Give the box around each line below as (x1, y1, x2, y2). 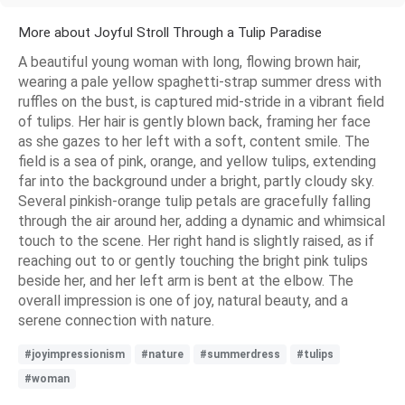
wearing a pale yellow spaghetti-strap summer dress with (18, 73, 381, 91)
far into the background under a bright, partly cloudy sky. (18, 173, 374, 191)
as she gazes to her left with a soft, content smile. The (18, 133, 370, 151)
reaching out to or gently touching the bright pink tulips (18, 252, 368, 270)
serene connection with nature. (18, 312, 214, 330)
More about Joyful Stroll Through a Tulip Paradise (18, 24, 322, 42)
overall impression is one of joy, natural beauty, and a (18, 292, 348, 310)
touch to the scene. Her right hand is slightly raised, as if (18, 232, 374, 250)
